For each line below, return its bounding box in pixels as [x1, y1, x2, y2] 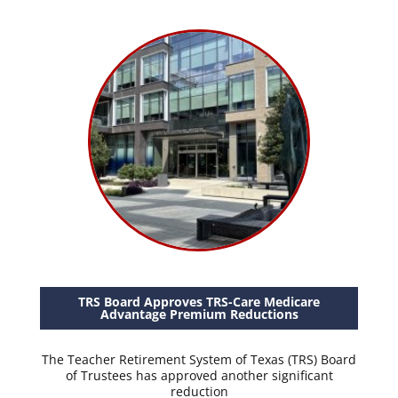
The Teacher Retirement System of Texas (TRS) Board [42, 351, 356, 368]
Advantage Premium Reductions [99, 306, 298, 322]
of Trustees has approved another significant [65, 367, 333, 384]
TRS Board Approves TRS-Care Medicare [78, 293, 320, 310]
